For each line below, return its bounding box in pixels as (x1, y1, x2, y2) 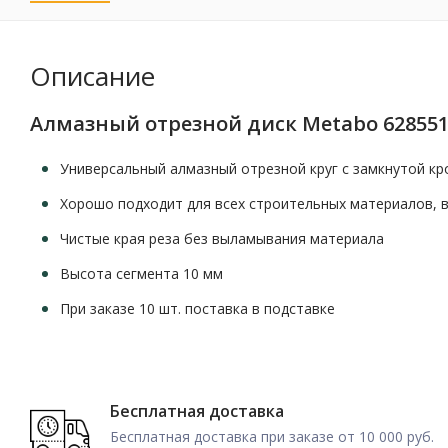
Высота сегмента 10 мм (60, 263, 223, 283)
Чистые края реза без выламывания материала (60, 228, 384, 248)
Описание (30, 57, 155, 94)
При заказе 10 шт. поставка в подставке (60, 298, 335, 318)
